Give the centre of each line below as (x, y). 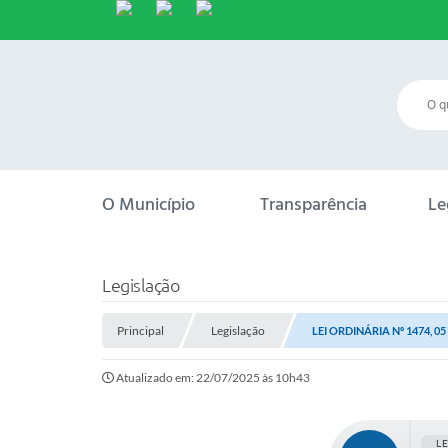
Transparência (313, 204)
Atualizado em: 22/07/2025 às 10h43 (213, 377)
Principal (140, 330)
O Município (148, 204)
